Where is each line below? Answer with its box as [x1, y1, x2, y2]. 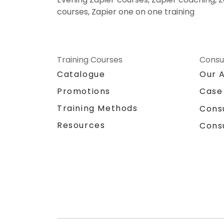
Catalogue [57, 68, 105, 80]
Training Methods [57, 102, 138, 114]
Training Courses [57, 54, 122, 66]
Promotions [57, 85, 110, 97]
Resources [57, 119, 105, 131]
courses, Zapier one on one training [57, 6, 194, 18]
